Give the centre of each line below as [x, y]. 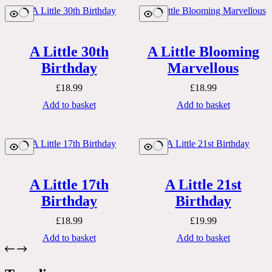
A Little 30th [69, 52]
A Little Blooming [203, 52]
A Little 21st [203, 185]
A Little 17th [69, 185]
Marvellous [203, 68]
